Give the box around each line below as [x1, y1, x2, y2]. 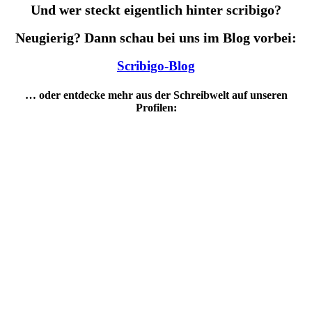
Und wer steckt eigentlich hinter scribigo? [31, 1, 281, 17]
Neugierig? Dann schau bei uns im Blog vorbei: [15, 29, 297, 45]
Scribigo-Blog [117, 58, 195, 74]
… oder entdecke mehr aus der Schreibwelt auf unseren [24, 88, 288, 101]
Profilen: [135, 101, 177, 114]
